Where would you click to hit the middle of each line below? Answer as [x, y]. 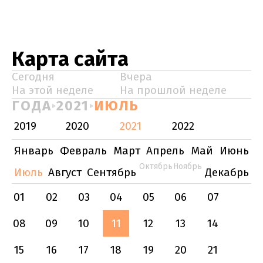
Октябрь [156, 166]
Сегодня [33, 77]
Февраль [83, 151]
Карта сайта [70, 59]
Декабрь [227, 172]
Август [65, 172]
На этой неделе [53, 90]
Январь [34, 151]
